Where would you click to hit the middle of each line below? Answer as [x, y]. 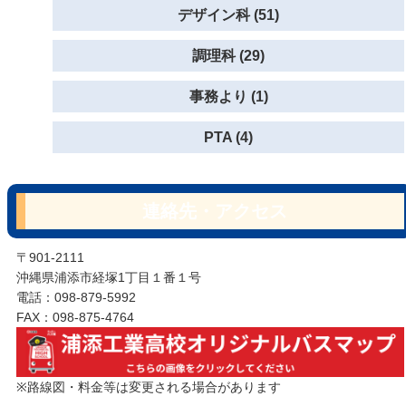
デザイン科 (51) [228, 15]
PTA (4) [228, 137]
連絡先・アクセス [215, 211]
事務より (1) [228, 97]
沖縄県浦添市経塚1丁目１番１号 [109, 277]
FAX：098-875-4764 [75, 317]
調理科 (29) [228, 56]
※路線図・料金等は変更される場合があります [149, 387]
